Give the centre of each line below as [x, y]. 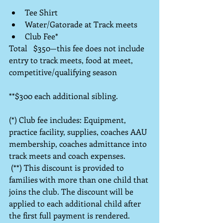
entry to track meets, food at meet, [72, 60]
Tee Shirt [43, 12]
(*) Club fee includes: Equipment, [68, 120]
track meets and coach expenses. [67, 156]
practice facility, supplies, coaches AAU [79, 132]
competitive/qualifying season [63, 72]
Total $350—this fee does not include [78, 48]
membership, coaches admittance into [79, 144]
